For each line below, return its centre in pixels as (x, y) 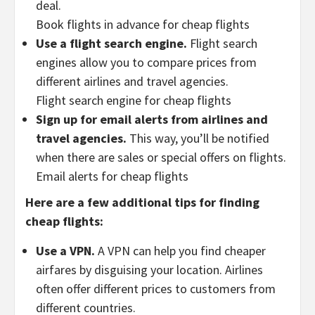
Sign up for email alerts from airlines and (152, 119)
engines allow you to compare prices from (146, 62)
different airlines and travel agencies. (132, 81)
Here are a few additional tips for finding (142, 202)
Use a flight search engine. (111, 43)
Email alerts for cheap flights (112, 176)
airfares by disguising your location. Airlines (149, 269)
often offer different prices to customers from (156, 288)
